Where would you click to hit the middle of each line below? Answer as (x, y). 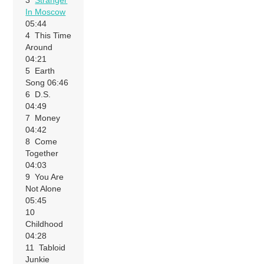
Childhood (44, 224)
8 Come (42, 142)
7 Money (43, 118)
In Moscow (46, 12)
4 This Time (49, 36)
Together (42, 154)
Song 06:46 (47, 83)
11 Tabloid (46, 248)
